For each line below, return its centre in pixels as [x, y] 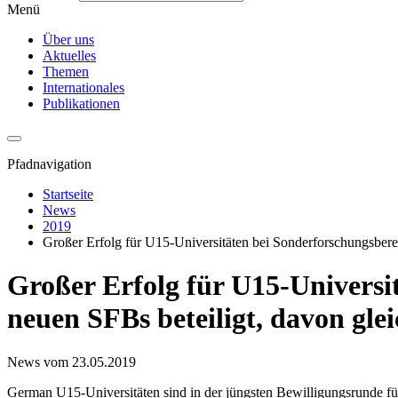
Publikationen [81, 103]
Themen [66, 71]
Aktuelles [69, 55]
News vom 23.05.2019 [72, 362]
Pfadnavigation [49, 163]
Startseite [68, 194]
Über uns [68, 39]
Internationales [84, 87]
